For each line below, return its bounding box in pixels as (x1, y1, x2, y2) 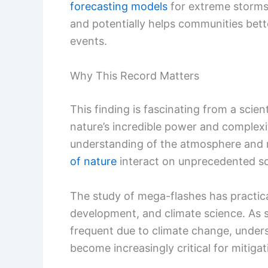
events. (70, 35, 107, 48)
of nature (70, 154, 117, 167)
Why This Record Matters (70, 69, 199, 82)
